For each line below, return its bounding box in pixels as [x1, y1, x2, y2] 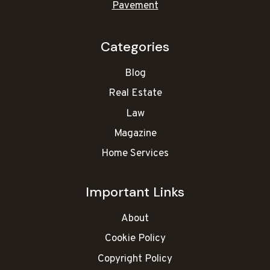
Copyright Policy [98, 252, 172, 266]
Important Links [86, 183, 184, 201]
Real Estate [108, 87, 162, 101]
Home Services [101, 147, 169, 161]
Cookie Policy [104, 232, 166, 246]
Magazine [113, 127, 157, 141]
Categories [101, 38, 169, 56]
